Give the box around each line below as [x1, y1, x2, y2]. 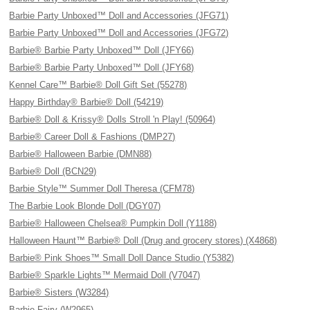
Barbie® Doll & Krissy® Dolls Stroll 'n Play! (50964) [9, 114, 216, 125]
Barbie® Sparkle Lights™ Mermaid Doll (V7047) [9, 270, 201, 280]
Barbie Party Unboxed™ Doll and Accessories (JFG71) [9, 10, 229, 21]
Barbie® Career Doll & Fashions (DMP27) [9, 131, 176, 142]
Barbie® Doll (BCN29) [9, 166, 97, 176]
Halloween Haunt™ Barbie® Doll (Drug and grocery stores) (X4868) [9, 235, 277, 246]
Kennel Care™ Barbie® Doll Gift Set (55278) [9, 80, 188, 90]
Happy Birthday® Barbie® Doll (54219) [9, 97, 164, 107]
